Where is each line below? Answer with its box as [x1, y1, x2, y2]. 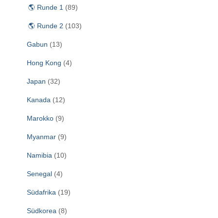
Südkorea [27, 206, 56, 215]
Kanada [27, 95, 51, 104]
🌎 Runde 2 [27, 21, 63, 30]
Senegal [27, 169, 52, 178]
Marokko [27, 114, 54, 122]
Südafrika [27, 188, 56, 196]
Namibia [27, 151, 52, 159]
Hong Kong [27, 58, 61, 67]
